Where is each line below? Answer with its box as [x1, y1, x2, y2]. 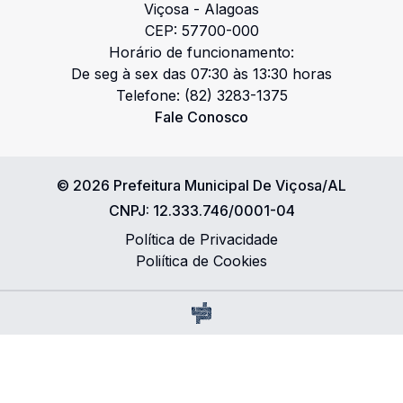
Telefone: [115, 86, 184, 104]
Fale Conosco [155, 108, 248, 126]
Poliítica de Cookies [136, 252, 267, 270]
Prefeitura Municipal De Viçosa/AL [113, 176, 346, 194]
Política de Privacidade [125, 230, 278, 248]
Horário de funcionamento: [109, 43, 294, 61]
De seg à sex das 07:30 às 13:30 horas [71, 65, 332, 83]
